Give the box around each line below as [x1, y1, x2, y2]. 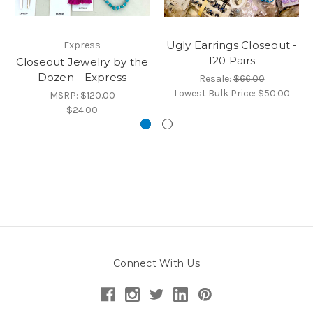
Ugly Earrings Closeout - [166, 38, 298, 52]
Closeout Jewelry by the [15, 54, 149, 68]
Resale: [198, 72, 233, 85]
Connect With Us [113, 256, 200, 270]
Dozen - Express [37, 70, 127, 84]
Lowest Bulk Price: [173, 87, 258, 99]
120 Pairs [208, 53, 256, 67]
